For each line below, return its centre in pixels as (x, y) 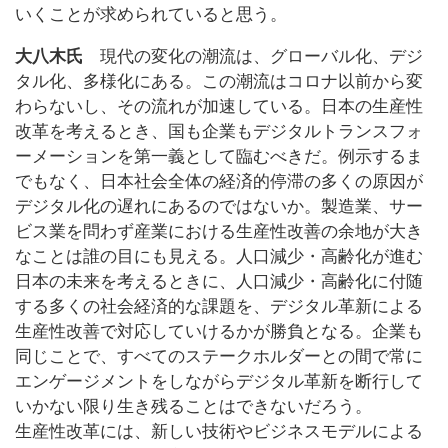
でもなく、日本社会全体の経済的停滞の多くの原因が (219, 182)
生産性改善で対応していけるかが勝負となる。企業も (219, 332)
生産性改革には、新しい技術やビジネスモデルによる (219, 432)
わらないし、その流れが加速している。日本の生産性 (219, 107)
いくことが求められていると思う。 (151, 15)
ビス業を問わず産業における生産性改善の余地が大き (219, 232)
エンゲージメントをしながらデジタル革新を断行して (219, 382)
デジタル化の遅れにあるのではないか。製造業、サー (219, 207)
